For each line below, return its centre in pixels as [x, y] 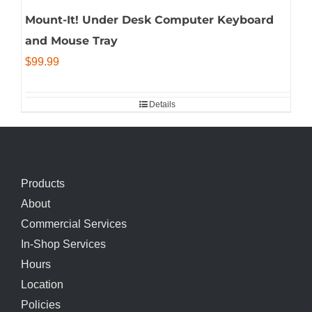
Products [43, 184]
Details [162, 105]
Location [42, 285]
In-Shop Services [63, 244]
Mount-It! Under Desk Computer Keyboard [149, 20]
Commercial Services [74, 224]
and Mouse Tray [71, 41]
